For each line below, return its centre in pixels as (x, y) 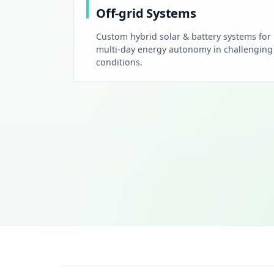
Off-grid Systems (146, 13)
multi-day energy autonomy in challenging (184, 49)
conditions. (119, 62)
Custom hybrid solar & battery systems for (183, 36)
